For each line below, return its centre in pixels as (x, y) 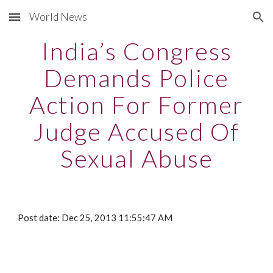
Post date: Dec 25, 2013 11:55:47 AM (95, 218)
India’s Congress (136, 51)
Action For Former (136, 105)
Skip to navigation (225, 23)
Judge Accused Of (136, 132)
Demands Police (136, 78)
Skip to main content (53, 23)
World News (58, 17)
